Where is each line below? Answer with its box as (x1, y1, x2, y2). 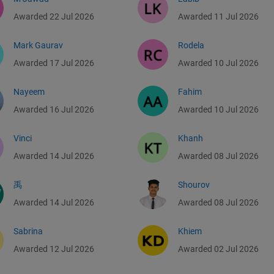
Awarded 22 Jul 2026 (13, 12, 94, 22)
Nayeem (13, 87, 45, 97)
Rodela (178, 40, 204, 51)
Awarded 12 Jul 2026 (13, 244, 94, 254)
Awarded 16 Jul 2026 (13, 105, 94, 115)
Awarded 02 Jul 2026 (178, 244, 259, 254)
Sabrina (13, 226, 43, 237)
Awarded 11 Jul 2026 (178, 12, 259, 22)
